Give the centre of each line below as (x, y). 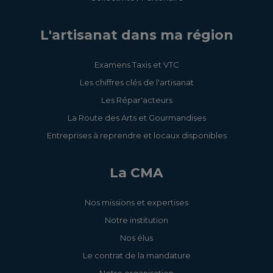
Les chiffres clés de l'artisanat (136, 83)
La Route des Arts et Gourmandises (136, 118)
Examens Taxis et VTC (136, 65)
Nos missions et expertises (136, 203)
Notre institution (136, 220)
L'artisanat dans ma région (136, 35)
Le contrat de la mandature (136, 256)
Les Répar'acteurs (136, 100)
